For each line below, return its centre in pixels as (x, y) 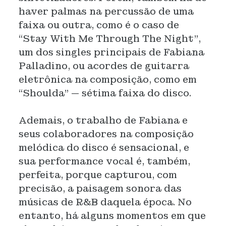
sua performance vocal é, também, (104, 161)
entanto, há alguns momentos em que (112, 216)
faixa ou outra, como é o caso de (99, 25)
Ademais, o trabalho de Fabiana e (103, 120)
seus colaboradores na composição (106, 134)
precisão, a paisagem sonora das (100, 188)
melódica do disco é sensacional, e (104, 148)
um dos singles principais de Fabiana (111, 52)
